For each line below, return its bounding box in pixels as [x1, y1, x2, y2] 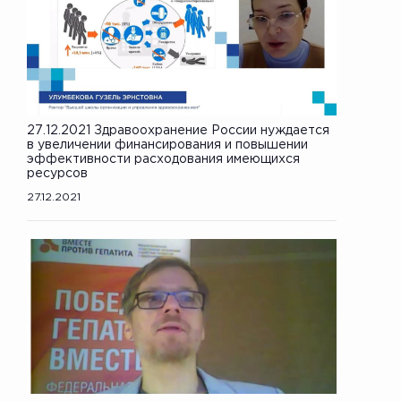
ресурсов [27, 167, 88, 179]
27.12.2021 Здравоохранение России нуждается [27, 124, 329, 136]
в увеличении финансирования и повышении [27, 139, 308, 150]
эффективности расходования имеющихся [27, 153, 300, 165]
